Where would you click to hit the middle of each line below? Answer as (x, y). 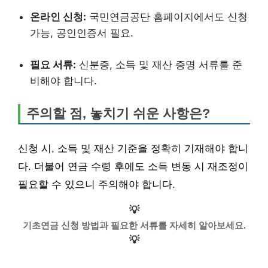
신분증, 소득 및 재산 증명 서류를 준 (159, 64)
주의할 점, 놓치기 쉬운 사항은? (118, 113)
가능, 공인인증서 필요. (82, 33)
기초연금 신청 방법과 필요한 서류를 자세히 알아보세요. (134, 225)
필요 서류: (53, 64)
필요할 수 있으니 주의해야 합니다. (97, 184)
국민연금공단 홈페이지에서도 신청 (167, 17)
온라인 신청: (58, 17)
